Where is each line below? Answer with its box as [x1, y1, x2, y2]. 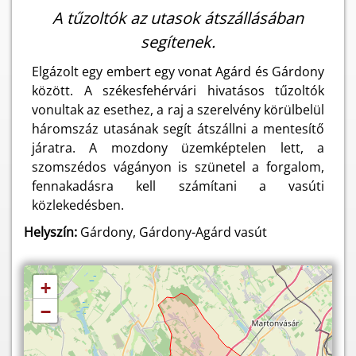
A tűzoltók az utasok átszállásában [52, 7, 304, 29]
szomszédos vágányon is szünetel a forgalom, [32, 158, 324, 176]
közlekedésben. [32, 196, 124, 214]
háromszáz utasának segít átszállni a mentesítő [32, 120, 324, 137]
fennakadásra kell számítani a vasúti [32, 177, 324, 195]
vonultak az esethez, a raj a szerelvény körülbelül [32, 101, 324, 118]
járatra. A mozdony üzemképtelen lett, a [32, 139, 324, 157]
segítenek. [141, 31, 215, 52]
